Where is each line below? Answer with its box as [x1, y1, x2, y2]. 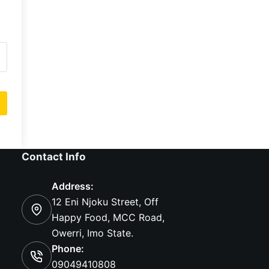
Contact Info [22, 150, 86, 163]
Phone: [52, 243, 85, 255]
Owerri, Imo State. [52, 227, 134, 240]
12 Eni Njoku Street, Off [52, 196, 159, 208]
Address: [52, 180, 94, 193]
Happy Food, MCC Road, [52, 211, 165, 224]
